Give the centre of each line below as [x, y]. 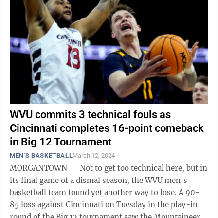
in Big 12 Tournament [61, 142]
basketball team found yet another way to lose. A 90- [94, 192]
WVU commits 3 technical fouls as [90, 115]
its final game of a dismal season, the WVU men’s [99, 180]
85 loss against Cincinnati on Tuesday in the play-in [104, 205]
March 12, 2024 [94, 155]
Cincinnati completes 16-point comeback [107, 128]
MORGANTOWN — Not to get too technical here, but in [109, 168]
